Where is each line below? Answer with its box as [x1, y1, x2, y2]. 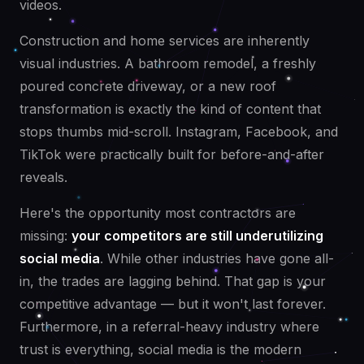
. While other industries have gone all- [100, 250, 334, 267]
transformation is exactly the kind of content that [19, 101, 321, 118]
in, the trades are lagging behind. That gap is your [19, 273, 326, 290]
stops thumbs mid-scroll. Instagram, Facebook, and [19, 123, 338, 141]
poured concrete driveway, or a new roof [19, 78, 276, 95]
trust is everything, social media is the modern [19, 341, 301, 358]
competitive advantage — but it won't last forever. [19, 296, 326, 313]
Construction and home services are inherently [19, 32, 310, 50]
